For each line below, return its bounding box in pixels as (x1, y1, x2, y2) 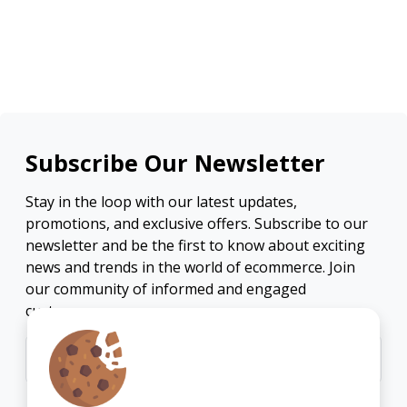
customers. (25, 300, 100, 321)
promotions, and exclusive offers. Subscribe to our (25, 213, 368, 233)
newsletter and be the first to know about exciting (25, 234, 365, 255)
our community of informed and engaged (25, 278, 306, 299)
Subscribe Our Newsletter (25, 146, 325, 178)
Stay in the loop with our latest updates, (25, 191, 297, 212)
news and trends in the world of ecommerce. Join (25, 256, 355, 277)
